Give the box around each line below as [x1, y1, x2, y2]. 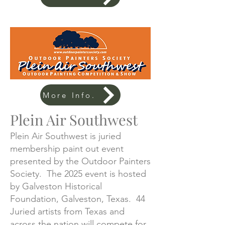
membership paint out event [10, 143, 124, 154]
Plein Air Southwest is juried [10, 131, 121, 142]
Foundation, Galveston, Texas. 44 [10, 193, 145, 204]
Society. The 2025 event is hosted [10, 168, 146, 179]
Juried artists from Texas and [10, 206, 125, 217]
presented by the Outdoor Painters [10, 156, 151, 167]
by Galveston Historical [10, 181, 102, 192]
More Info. [42, 90, 96, 100]
